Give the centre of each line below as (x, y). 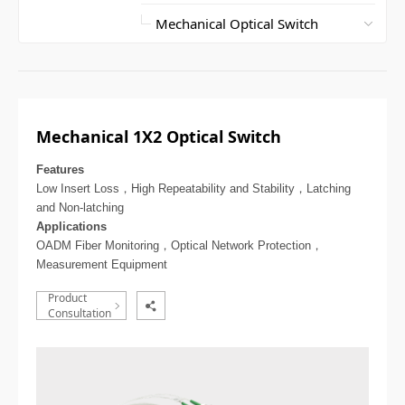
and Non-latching (80, 207)
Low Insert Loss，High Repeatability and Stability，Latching (193, 188)
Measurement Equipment (102, 264)
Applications (71, 226)
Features (60, 169)
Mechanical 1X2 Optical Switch (159, 137)
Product (67, 298)
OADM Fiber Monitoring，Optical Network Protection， (179, 245)
